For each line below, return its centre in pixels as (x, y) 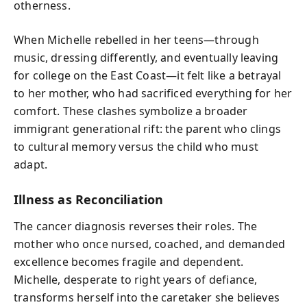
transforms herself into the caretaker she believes (147, 297)
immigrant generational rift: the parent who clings (147, 129)
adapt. (31, 164)
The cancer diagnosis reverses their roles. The (136, 226)
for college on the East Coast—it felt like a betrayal (148, 75)
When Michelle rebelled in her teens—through (136, 40)
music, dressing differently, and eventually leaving (146, 58)
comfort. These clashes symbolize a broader (131, 111)
